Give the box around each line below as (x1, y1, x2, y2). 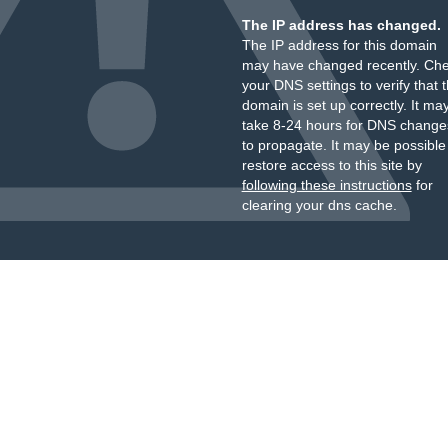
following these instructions (241, 177, 412, 193)
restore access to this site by (241, 157, 422, 173)
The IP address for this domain (241, 37, 437, 53)
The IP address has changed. (241, 17, 441, 33)
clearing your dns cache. (241, 197, 397, 213)
